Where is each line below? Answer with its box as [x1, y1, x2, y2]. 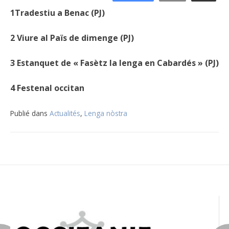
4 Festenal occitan [10, 82, 86, 94]
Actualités [50, 108, 80, 119]
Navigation [10, 119, 103, 144]
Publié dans [10, 108, 50, 119]
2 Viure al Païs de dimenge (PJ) [10, 32, 134, 44]
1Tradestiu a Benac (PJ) [10, 7, 105, 19]
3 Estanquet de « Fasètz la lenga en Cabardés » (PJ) [10, 57, 219, 69]
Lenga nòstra [84, 108, 127, 119]
